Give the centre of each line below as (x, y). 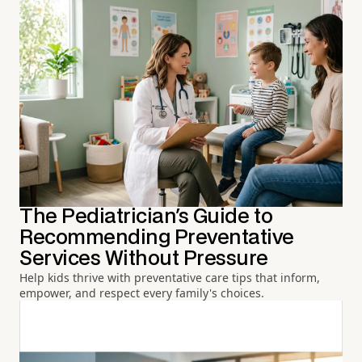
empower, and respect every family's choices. (142, 293)
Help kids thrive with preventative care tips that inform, (170, 277)
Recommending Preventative (157, 238)
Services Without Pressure (144, 259)
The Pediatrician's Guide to (146, 217)
